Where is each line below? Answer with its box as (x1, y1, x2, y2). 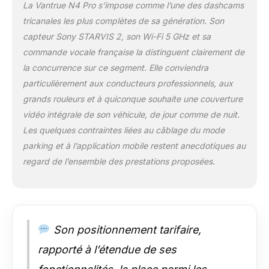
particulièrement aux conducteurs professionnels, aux (22, 78, 233, 89)
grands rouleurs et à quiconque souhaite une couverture (22, 94, 243, 104)
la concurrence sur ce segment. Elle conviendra (22, 62, 208, 73)
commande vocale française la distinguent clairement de (22, 47, 244, 58)
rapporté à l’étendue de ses (38, 243, 177, 256)
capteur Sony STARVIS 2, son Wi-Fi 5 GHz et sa (22, 31, 211, 42)
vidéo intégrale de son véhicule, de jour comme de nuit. (22, 109, 240, 120)
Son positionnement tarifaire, (50, 223, 201, 237)
